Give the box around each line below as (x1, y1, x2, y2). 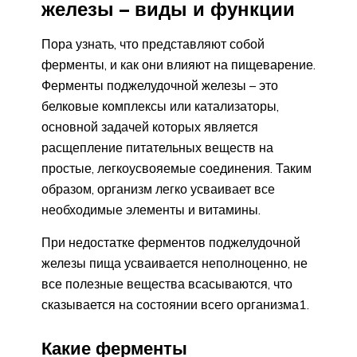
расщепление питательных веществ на (41, 139, 273, 155)
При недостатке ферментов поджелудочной (41, 233, 300, 250)
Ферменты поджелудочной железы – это (41, 76, 278, 93)
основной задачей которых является (41, 118, 258, 135)
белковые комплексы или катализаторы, (41, 97, 279, 114)
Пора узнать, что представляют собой (41, 35, 265, 52)
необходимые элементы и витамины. (41, 201, 261, 218)
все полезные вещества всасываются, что (41, 275, 292, 292)
